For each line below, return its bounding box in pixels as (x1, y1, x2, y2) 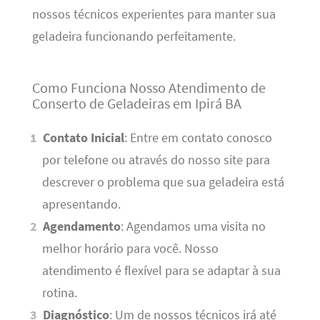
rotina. (41, 285, 77, 301)
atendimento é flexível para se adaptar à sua (41, 263, 281, 279)
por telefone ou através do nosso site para (41, 152, 270, 169)
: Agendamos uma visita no (121, 219, 266, 235)
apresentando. (41, 196, 121, 213)
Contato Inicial (43, 130, 125, 146)
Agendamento (43, 219, 121, 235)
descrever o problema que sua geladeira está (41, 174, 284, 191)
